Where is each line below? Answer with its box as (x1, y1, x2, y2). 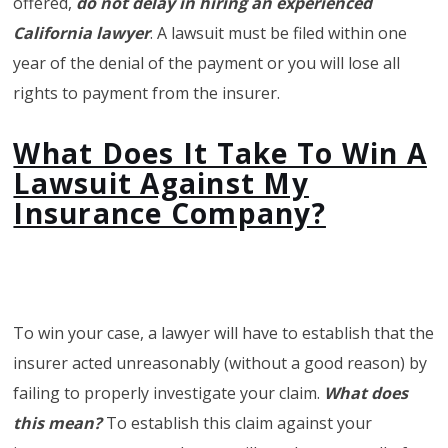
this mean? (13, 411, 107, 434)
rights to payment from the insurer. (13, 81, 281, 104)
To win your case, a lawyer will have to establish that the (13, 321, 435, 344)
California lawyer (13, 21, 151, 44)
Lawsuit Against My (13, 163, 309, 202)
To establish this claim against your (106, 411, 373, 434)
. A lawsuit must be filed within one (150, 21, 408, 44)
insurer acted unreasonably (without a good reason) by (13, 351, 428, 374)
